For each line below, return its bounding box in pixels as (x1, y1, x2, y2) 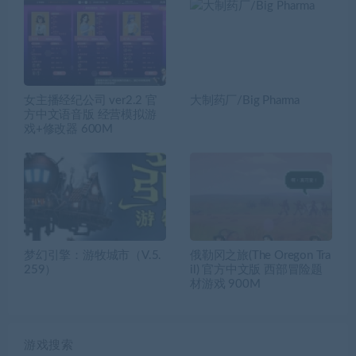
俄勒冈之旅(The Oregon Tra (190, 250, 331, 262)
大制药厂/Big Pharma (190, 94, 300, 106)
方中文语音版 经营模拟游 (24, 108, 157, 121)
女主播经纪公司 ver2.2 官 (24, 94, 157, 106)
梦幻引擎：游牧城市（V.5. (24, 250, 162, 262)
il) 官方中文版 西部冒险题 (190, 264, 323, 277)
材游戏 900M (190, 278, 261, 291)
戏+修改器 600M (24, 122, 113, 135)
